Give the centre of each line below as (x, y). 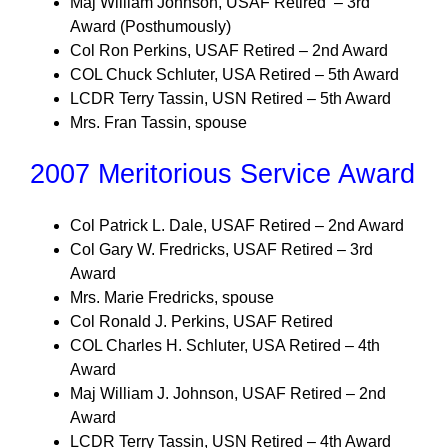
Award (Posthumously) (150, 26)
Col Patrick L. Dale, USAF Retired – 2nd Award (237, 225)
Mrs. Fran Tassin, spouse (158, 122)
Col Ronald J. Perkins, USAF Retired (201, 321)
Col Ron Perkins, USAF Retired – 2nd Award (229, 50)
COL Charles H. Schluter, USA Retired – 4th (225, 345)
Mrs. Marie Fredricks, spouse (172, 297)
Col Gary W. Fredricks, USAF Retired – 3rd (221, 249)
